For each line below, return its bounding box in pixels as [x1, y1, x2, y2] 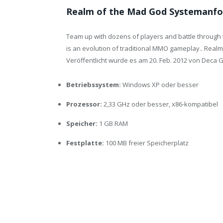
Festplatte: [66, 138, 104, 147]
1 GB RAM [98, 118, 128, 128]
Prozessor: [66, 99, 102, 109]
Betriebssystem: [66, 80, 121, 89]
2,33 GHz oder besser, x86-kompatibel [102, 99, 218, 109]
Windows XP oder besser [121, 80, 199, 89]
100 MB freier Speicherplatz [104, 138, 189, 147]
